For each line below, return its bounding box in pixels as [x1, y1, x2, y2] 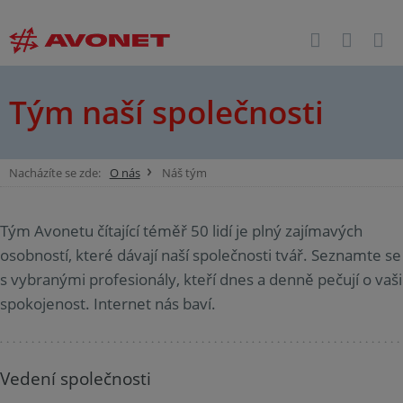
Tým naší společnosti [9, 91, 324, 133]
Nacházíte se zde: [8, 165, 101, 181]
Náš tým [162, 165, 208, 181]
